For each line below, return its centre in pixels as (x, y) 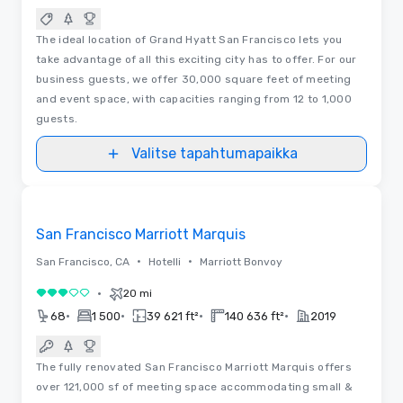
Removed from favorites (105, 201)
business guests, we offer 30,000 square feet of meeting (194, 79)
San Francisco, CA (83, 261)
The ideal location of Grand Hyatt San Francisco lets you (189, 39)
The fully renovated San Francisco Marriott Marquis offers (194, 367)
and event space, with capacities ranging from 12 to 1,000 (194, 99)
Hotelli (165, 261)
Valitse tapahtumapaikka (214, 153)
